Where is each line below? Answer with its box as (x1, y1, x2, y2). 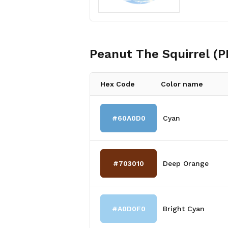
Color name (161, 80, 204, 88)
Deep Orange (163, 159, 209, 167)
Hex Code (100, 80, 135, 88)
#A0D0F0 (111, 205, 146, 213)
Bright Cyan (163, 205, 205, 213)
